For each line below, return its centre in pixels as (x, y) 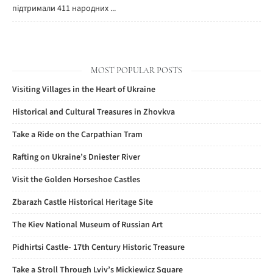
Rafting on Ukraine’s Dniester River (76, 157)
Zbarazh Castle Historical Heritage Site (83, 202)
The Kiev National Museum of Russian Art (87, 225)
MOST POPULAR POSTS (136, 70)
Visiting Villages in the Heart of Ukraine (84, 90)
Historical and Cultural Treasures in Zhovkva (94, 112)
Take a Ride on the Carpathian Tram (77, 135)
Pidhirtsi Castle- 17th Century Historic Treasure (98, 247)
